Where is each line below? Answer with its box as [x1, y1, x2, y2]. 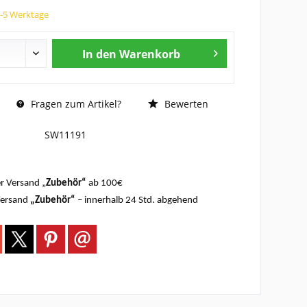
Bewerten [162, 97, 209, 110]
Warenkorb [119, 46, 180, 62]
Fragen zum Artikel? [28, 97, 122, 110]
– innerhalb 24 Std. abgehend [77, 195, 199, 206]
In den [82, 46, 116, 62]
